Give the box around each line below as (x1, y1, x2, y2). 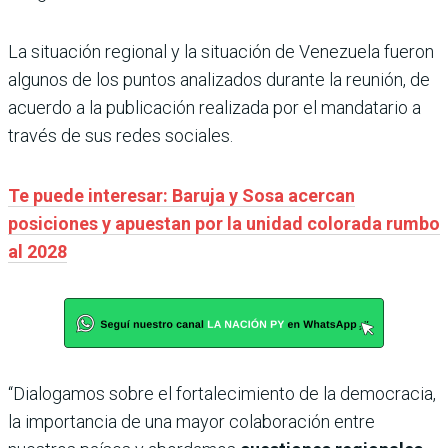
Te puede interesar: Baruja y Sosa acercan (8, 185, 355, 207)
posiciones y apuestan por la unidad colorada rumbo (8, 213, 440, 235)
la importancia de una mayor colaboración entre (8, 411, 375, 433)
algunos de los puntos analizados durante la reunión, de (8, 69, 430, 91)
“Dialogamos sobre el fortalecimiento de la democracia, (8, 383, 436, 405)
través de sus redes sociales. (8, 125, 233, 147)
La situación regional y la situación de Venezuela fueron (8, 41, 434, 63)
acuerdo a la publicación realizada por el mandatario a (8, 97, 421, 119)
